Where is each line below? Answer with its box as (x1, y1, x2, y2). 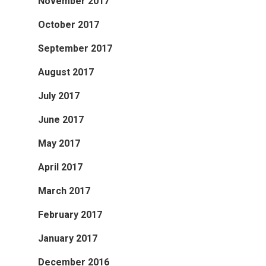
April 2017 (38, 161, 83, 173)
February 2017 (38, 209, 102, 221)
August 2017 (38, 66, 94, 78)
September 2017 (38, 43, 112, 55)
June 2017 (38, 114, 84, 126)
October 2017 (38, 19, 99, 31)
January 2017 (38, 233, 97, 245)
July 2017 (38, 90, 80, 102)
